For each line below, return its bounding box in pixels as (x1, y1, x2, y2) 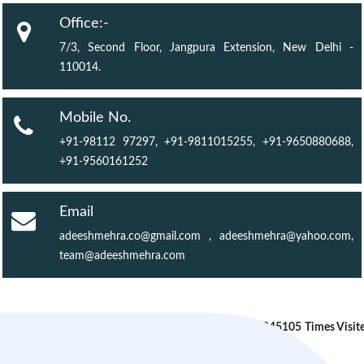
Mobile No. (59, 110, 131, 125)
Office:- (59, 16, 109, 31)
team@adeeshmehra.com (59, 250, 185, 262)
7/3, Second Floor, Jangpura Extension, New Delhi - (59, 42, 353, 54)
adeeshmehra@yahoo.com (219, 231, 351, 242)
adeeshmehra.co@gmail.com (59, 231, 201, 242)
